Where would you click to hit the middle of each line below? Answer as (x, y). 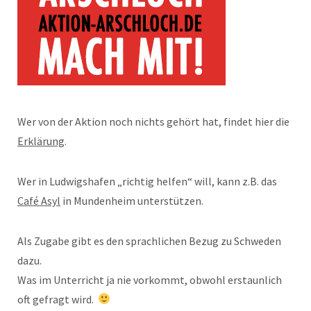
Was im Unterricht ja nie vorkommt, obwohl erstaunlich (150, 279)
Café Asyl (39, 200)
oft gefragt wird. (58, 299)
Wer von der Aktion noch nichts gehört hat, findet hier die (153, 121)
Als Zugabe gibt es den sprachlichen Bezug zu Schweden (149, 241)
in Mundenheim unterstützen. (132, 200)
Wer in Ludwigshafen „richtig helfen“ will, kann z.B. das (147, 181)
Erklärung (41, 141)
